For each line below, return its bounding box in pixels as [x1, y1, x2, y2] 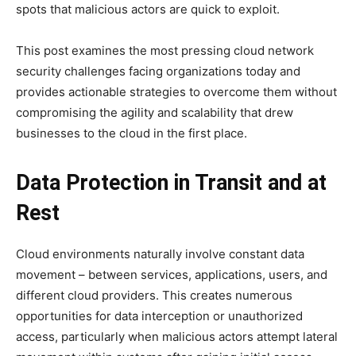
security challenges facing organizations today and [16, 63, 300, 79]
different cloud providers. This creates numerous [16, 287, 292, 303]
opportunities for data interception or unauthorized [16, 308, 303, 323]
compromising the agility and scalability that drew [16, 104, 293, 120]
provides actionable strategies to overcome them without [16, 83, 337, 99]
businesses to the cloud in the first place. [16, 125, 247, 141]
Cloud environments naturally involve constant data [16, 246, 304, 261]
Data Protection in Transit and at [16, 169, 327, 195]
